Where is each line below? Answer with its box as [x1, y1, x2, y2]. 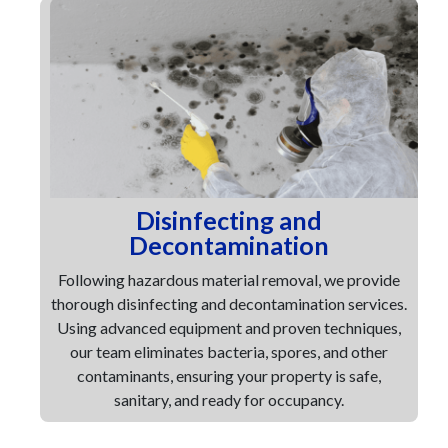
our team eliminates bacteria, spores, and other [70, 342, 388, 361]
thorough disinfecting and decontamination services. [51, 294, 407, 313]
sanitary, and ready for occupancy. [114, 390, 344, 409]
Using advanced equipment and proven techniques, [57, 318, 401, 337]
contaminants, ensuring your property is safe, [77, 366, 381, 385]
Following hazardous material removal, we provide [58, 270, 400, 289]
